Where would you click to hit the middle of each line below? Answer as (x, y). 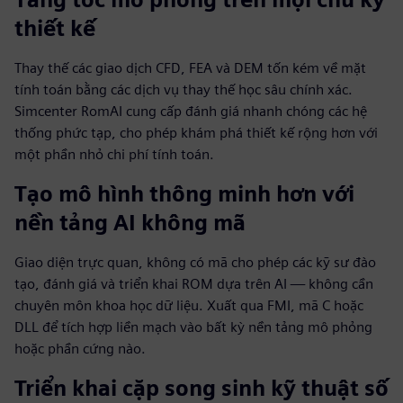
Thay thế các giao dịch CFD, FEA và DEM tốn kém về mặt (190, 68)
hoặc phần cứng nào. (80, 349)
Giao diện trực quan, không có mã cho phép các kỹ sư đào (195, 262)
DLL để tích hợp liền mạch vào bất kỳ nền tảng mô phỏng (193, 327)
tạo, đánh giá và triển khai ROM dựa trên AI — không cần (194, 284)
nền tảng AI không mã (130, 223)
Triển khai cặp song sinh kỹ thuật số (201, 388)
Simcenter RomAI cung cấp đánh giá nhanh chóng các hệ (191, 111)
